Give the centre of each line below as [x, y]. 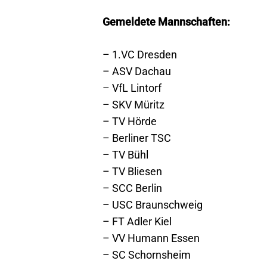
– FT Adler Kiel [137, 221]
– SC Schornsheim [147, 255]
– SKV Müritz [133, 105]
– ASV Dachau [137, 71]
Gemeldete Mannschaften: [166, 22]
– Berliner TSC [137, 138]
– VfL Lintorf [132, 88]
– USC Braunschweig [153, 205]
